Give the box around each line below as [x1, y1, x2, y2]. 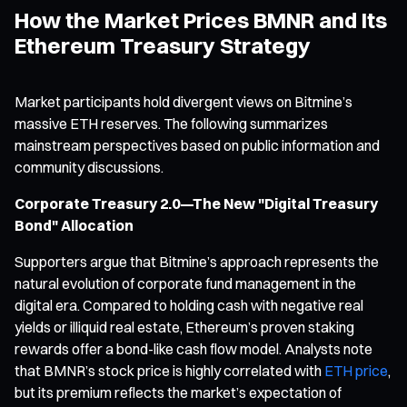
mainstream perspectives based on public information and [15, 135, 380, 154]
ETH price [324, 361, 388, 380]
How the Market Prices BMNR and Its [15, 5, 387, 34]
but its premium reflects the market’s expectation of [15, 382, 342, 402]
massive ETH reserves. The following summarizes [15, 114, 328, 133]
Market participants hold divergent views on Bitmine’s [15, 92, 352, 111]
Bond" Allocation [15, 215, 134, 234]
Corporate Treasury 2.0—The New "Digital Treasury [15, 194, 378, 213]
